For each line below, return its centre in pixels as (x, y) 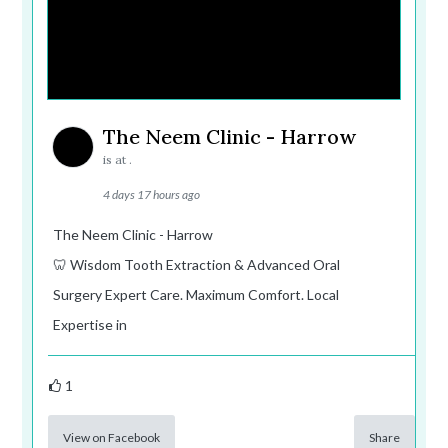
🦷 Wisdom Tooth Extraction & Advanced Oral (197, 265)
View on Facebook (112, 438)
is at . (118, 160)
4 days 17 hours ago (152, 195)
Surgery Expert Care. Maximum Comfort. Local (196, 295)
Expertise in (90, 325)
